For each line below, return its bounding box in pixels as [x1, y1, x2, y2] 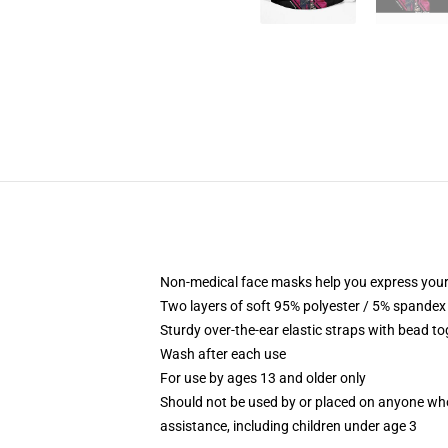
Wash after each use [160, 346, 286, 362]
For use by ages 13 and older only [160, 370, 366, 386]
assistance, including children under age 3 [160, 418, 417, 434]
